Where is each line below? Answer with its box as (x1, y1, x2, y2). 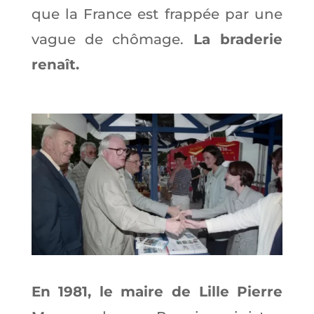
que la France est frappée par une (31, 6, 283, 23)
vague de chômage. (31, 31, 193, 48)
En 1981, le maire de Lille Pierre (31, 282, 283, 300)
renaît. (31, 56, 79, 74)
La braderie (193, 31, 283, 48)
